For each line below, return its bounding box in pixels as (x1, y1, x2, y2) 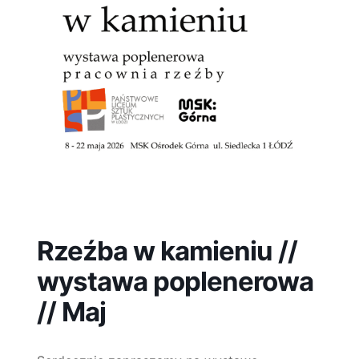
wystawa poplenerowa (37, 265, 313, 297)
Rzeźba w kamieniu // (37, 235, 297, 267)
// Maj (37, 296, 106, 328)
